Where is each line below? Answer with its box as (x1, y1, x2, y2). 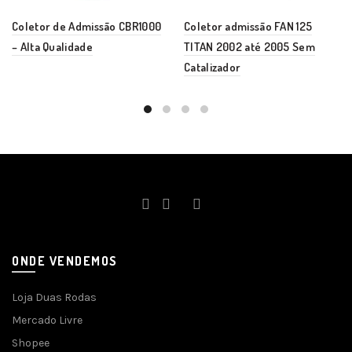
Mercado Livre (12, 313, 82, 328)
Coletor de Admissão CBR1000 (12, 19, 162, 35)
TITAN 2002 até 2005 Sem (184, 39, 315, 55)
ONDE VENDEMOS (12, 253, 118, 269)
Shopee (12, 336, 49, 350)
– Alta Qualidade (12, 39, 93, 55)
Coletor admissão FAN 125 (184, 19, 313, 35)
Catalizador (184, 60, 241, 75)
